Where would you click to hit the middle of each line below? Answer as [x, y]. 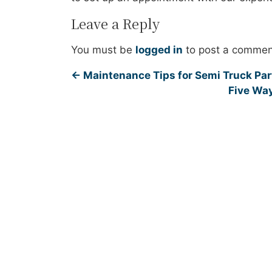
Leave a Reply [115, 24]
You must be [103, 49]
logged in [159, 49]
